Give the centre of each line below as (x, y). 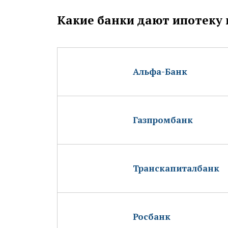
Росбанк (152, 216)
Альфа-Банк (160, 71)
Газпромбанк (163, 120)
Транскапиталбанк (176, 168)
